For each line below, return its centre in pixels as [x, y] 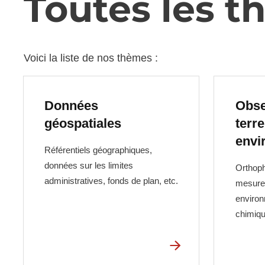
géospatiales [83, 123]
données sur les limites [88, 166]
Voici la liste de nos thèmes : [91, 58]
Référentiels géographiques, [98, 150]
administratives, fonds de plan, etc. [111, 181]
